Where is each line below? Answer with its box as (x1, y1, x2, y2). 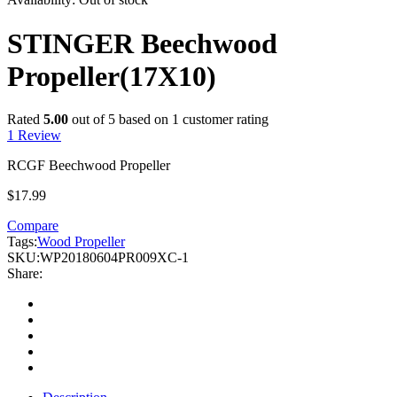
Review (14, 128, 61, 144)
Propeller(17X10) (7, 59, 216, 92)
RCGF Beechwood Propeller (7, 158, 170, 174)
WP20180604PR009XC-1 (40, 250, 189, 266)
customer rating (179, 112, 269, 128)
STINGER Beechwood (7, 27, 277, 59)
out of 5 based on (68, 112, 172, 128)
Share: (7, 266, 43, 282)
